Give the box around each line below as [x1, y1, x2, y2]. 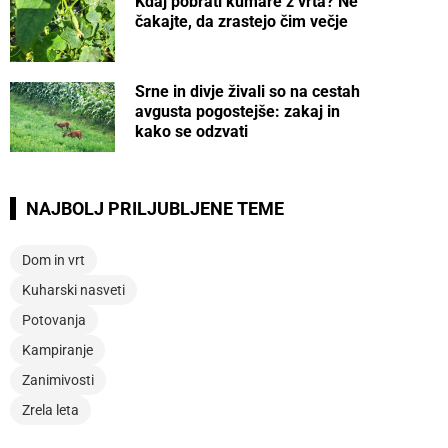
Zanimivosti [22, 372, 94, 389]
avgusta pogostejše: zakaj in [135, 102, 341, 122]
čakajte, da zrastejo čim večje [135, 12, 349, 31]
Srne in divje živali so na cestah [135, 82, 361, 102]
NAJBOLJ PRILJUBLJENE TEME [26, 198, 284, 220]
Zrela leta [22, 402, 79, 419]
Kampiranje [22, 342, 93, 359]
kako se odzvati [135, 122, 249, 142]
